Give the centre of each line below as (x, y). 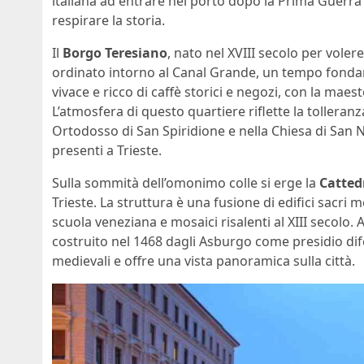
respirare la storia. (108, 21)
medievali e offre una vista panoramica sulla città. (204, 261)
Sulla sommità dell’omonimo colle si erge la (186, 183)
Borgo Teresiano (115, 53)
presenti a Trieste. (107, 151)
